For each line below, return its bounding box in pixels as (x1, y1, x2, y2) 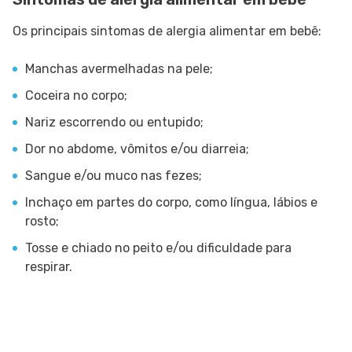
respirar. (25, 259, 72, 275)
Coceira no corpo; (25, 88, 127, 104)
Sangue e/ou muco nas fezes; (25, 168, 202, 184)
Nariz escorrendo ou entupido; (25, 115, 203, 130)
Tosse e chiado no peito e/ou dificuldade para (25, 240, 291, 256)
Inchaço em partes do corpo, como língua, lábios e (25, 195, 317, 211)
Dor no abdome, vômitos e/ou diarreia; (25, 141, 249, 157)
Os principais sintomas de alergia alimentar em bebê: (13, 24, 321, 39)
